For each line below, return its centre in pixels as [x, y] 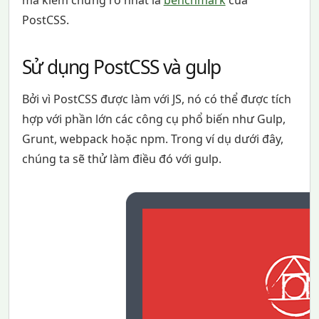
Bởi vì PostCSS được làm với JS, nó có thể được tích [156, 99]
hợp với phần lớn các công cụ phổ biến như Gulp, [153, 119]
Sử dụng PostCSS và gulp [121, 67]
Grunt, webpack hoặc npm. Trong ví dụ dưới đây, [152, 139]
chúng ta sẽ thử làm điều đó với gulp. [121, 159]
